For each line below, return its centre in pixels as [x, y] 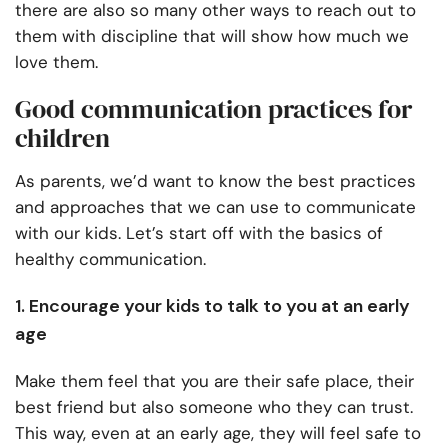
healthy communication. [115, 259]
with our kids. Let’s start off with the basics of [199, 233]
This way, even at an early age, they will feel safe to [218, 433]
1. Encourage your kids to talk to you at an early [212, 306]
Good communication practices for [213, 109]
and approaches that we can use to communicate [215, 207]
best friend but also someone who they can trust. [214, 407]
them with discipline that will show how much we [212, 36]
